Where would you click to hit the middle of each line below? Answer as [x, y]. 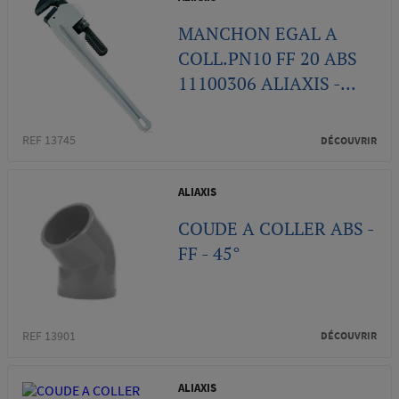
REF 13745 [49, 140]
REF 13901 [49, 335]
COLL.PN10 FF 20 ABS [268, 59]
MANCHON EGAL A [258, 34]
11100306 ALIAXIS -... [268, 84]
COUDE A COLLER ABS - [277, 229]
